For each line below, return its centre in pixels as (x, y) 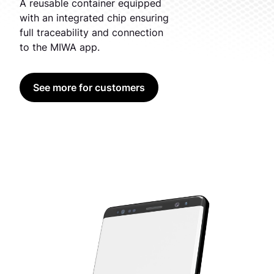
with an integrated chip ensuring (96, 18)
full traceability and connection (93, 33)
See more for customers (89, 88)
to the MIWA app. (61, 47)
